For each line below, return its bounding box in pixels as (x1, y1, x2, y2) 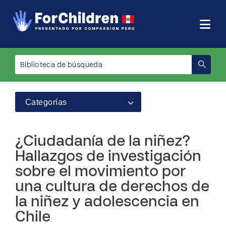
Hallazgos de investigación (15, 150, 201, 164)
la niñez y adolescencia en (15, 195, 199, 210)
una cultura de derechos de (15, 180, 209, 195)
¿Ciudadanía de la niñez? (15, 135, 190, 149)
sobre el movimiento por (15, 165, 186, 180)
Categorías (25, 98, 67, 106)
